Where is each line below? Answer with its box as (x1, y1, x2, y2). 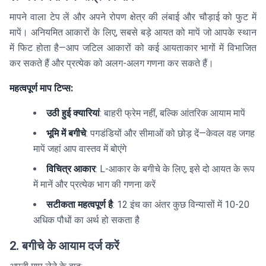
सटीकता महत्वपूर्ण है (46, 199, 113, 211)
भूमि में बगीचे (46, 128, 86, 140)
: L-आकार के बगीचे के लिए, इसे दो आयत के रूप (96, 163, 255, 175)
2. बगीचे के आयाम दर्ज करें (9, 239, 119, 254)
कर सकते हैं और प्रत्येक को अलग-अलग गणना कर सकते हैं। (9, 58, 214, 69)
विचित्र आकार (46, 163, 96, 175)
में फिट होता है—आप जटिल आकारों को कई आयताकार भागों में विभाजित (9, 42, 256, 54)
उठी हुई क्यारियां (46, 107, 100, 119)
